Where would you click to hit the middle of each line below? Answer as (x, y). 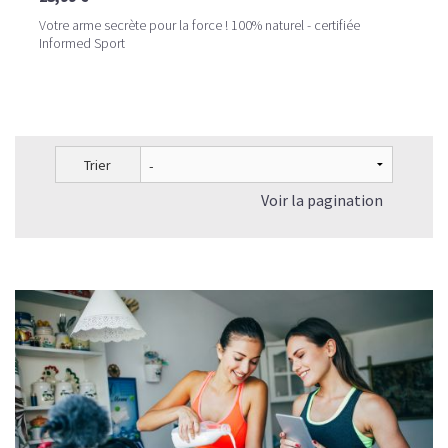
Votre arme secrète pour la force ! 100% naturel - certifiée (199, 25)
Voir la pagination (322, 200)
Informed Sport (82, 43)
